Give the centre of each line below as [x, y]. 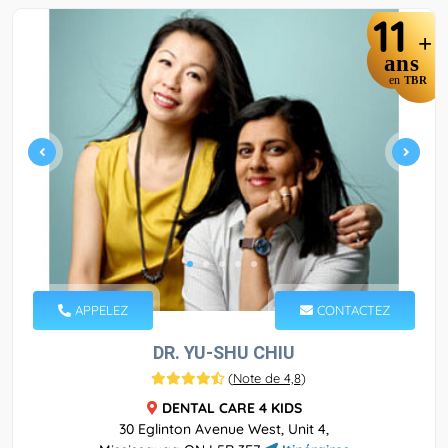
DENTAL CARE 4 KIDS [231, 407]
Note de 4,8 [266, 377]
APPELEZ [99, 309]
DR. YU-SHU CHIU [224, 352]
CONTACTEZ [351, 309]
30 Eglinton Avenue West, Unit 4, [224, 428]
